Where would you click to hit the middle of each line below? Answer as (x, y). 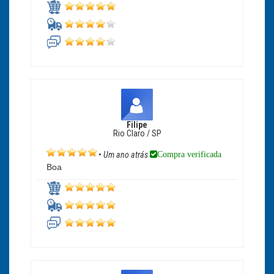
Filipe (137, 125)
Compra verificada (189, 154)
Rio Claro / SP (137, 133)
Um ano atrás (127, 155)
